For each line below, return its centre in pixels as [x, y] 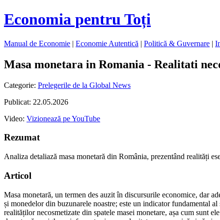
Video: [15, 118]
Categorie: [21, 85]
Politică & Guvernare [177, 43]
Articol [18, 175]
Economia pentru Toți [77, 19]
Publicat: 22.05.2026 [36, 102]
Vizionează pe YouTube [63, 118]
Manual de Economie [37, 43]
